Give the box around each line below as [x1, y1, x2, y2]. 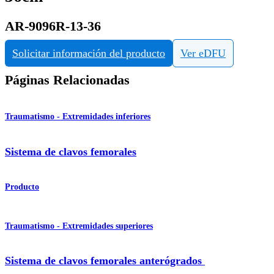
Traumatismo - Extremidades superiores [5, 221, 153, 231]
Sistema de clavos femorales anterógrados [5, 254, 205, 267]
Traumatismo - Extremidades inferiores [5, 112, 150, 122]
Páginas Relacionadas [5, 73, 130, 88]
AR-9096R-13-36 [5, 18, 101, 34]
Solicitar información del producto [12, 47, 165, 60]
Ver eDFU [180, 47, 226, 60]
